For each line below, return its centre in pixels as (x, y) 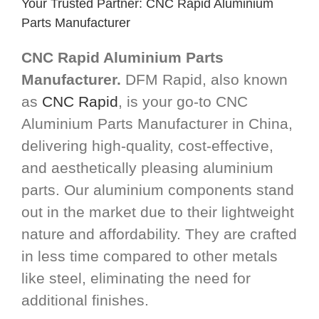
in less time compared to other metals (150, 256)
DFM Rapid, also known (206, 80)
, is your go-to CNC (183, 102)
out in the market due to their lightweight (158, 212)
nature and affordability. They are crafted (159, 234)
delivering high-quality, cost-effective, (147, 146)
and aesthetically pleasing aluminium (147, 168)
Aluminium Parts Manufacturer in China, (157, 124)
